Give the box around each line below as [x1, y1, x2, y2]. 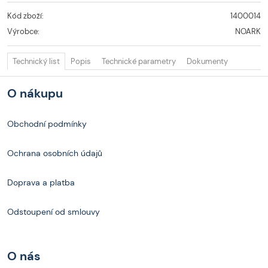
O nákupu [7, 85, 63, 101]
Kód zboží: [7, 10, 44, 21]
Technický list [13, 56, 60, 66]
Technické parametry [102, 56, 176, 66]
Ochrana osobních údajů [7, 148, 102, 159]
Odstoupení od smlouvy [7, 206, 100, 218]
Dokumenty [187, 56, 228, 66]
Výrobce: [7, 26, 39, 36]
